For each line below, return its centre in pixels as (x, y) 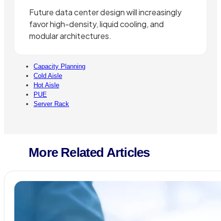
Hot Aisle (46, 85)
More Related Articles (89, 152)
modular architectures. (70, 36)
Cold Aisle (48, 75)
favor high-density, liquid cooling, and (96, 24)
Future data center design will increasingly (105, 12)
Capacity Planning (59, 66)
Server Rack (51, 104)
